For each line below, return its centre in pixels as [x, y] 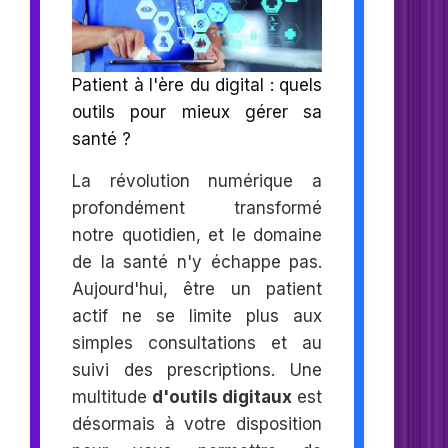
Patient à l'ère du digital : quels [197, 85]
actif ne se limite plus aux [197, 316]
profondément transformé [197, 208]
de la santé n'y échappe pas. [197, 262]
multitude [112, 397]
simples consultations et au [197, 343]
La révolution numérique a [197, 181]
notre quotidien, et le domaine [197, 235]
